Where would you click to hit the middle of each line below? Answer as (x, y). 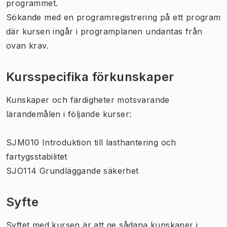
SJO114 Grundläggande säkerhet (72, 171)
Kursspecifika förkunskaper (90, 77)
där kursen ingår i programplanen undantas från (104, 31)
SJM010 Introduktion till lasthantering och (91, 142)
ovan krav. (28, 45)
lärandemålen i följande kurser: (69, 114)
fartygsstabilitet (37, 156)
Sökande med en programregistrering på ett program (113, 17)
